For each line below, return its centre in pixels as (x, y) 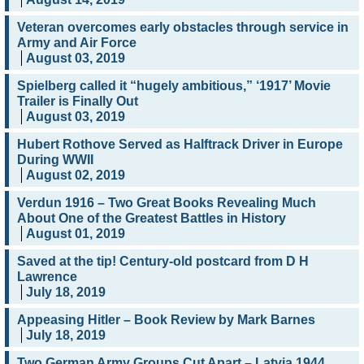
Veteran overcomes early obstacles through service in (183, 28)
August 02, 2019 (76, 175)
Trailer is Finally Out (78, 102)
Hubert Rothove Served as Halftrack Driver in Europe (180, 145)
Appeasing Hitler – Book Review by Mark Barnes (166, 320)
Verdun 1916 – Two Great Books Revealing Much (167, 203)
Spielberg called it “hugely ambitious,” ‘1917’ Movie (174, 86)
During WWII (55, 160)
